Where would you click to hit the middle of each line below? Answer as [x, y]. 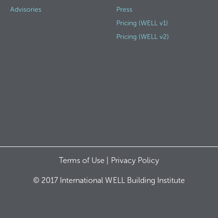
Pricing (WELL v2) [142, 37]
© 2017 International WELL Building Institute [109, 180]
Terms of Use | [85, 160]
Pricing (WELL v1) [142, 23]
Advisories [26, 9]
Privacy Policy [135, 160]
